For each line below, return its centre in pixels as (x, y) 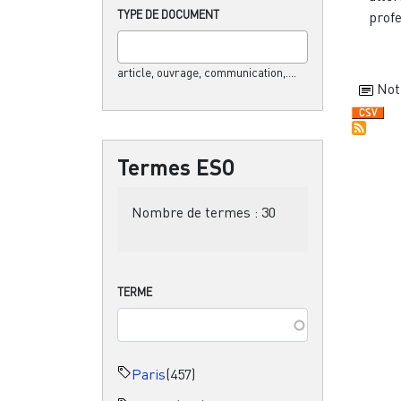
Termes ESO (176, 166)
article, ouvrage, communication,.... (207, 72)
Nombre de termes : (196, 212)
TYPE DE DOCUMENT (168, 14)
